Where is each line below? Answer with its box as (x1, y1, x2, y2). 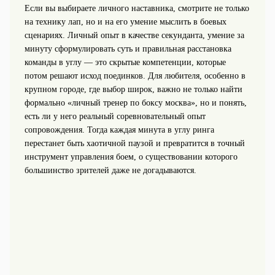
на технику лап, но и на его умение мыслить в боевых (24, 17, 227, 26)
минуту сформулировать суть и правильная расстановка (24, 44, 231, 53)
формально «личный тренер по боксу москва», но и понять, (24, 98, 247, 107)
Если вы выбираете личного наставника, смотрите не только (24, 3, 249, 13)
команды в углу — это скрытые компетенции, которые (24, 57, 226, 67)
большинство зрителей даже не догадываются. (24, 165, 196, 175)
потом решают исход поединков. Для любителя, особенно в (24, 71, 246, 80)
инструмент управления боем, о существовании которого (24, 152, 238, 161)
